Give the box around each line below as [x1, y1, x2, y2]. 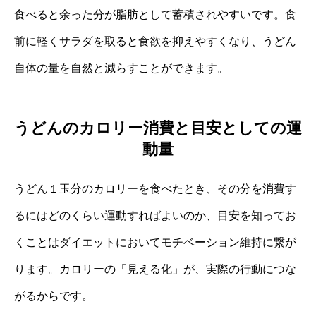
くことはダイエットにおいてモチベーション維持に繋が [14, 236, 296, 248]
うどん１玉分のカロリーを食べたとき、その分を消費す [14, 182, 296, 195]
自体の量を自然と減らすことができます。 [14, 62, 229, 75]
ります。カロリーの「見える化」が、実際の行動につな [14, 262, 296, 275]
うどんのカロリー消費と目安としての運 [14, 119, 302, 137]
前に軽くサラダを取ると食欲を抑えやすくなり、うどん [14, 35, 296, 48]
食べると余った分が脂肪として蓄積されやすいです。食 [14, 8, 296, 21]
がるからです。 [14, 289, 93, 302]
